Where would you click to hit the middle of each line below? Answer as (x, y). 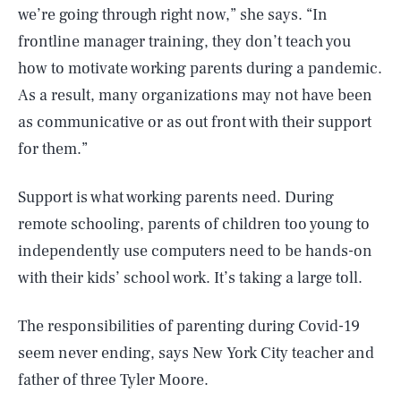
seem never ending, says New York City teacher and (196, 353)
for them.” (53, 149)
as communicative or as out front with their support (195, 122)
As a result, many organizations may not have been (195, 95)
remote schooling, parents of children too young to (194, 224)
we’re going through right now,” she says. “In (173, 15)
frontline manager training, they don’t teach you (184, 42)
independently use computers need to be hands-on (195, 251)
